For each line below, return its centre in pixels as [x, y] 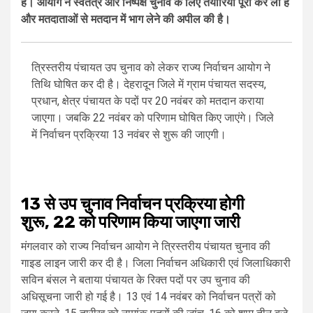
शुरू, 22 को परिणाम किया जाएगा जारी [130, 223]
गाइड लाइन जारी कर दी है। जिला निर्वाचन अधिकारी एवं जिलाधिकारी [156, 263]
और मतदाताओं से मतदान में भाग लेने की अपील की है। [126, 20]
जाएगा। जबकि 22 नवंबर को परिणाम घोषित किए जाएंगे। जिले [153, 118]
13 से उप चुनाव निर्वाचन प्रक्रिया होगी [132, 204]
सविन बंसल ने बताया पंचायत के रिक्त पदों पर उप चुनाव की [136, 280]
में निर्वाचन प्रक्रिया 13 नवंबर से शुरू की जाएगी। [129, 135]
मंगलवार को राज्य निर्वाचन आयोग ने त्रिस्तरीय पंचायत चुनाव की [146, 247]
